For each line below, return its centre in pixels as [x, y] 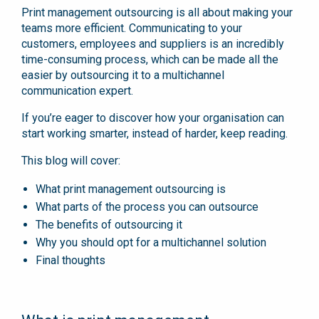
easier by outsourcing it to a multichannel [123, 75]
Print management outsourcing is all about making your [157, 12]
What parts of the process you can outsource [147, 206]
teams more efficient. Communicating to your [132, 28]
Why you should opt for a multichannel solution [151, 242]
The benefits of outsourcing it [109, 224]
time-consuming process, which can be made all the [150, 59]
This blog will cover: [71, 160]
